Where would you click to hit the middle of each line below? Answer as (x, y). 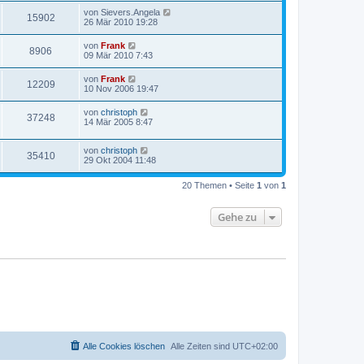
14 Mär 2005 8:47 (118, 122)
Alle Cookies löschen (124, 347)
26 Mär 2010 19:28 (121, 22)
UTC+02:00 (255, 347)
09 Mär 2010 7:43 (118, 56)
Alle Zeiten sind (201, 347)
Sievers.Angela (130, 13)
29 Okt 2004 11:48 (120, 160)
